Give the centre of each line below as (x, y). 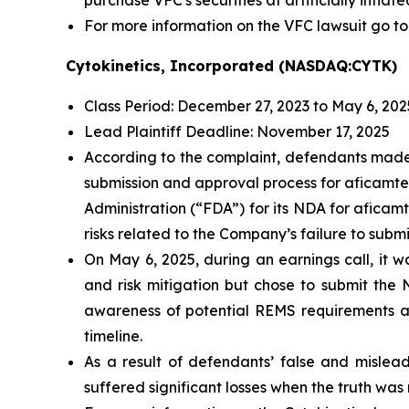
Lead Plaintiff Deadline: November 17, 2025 (237, 131)
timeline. (113, 336)
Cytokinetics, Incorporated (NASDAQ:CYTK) (231, 66)
